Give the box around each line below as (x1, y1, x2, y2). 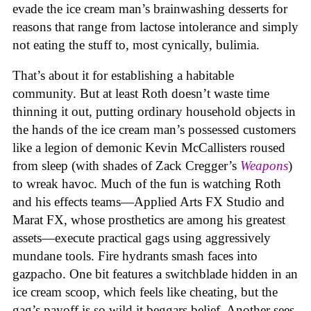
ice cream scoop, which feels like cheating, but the (12, 285, 278, 300)
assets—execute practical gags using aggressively (12, 230, 271, 246)
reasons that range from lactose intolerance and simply (12, 19, 299, 34)
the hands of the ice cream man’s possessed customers (12, 122, 296, 137)
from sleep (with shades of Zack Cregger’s (12, 158, 240, 174)
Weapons (240, 158, 288, 174)
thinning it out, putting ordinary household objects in (12, 104, 296, 119)
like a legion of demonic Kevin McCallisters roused (12, 140, 285, 155)
